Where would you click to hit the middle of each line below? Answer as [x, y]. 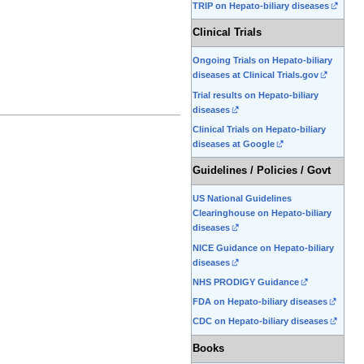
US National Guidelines [242, 199]
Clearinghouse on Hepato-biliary [262, 213]
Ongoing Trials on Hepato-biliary [262, 61]
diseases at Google [234, 143]
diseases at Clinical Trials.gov [256, 75]
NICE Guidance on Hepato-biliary [263, 247]
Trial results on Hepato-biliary [256, 95]
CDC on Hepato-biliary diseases [260, 321]
